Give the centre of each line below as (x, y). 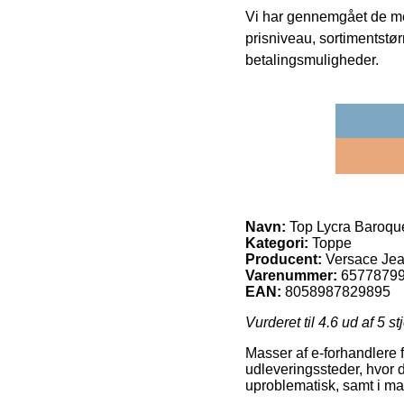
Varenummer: (291, 276)
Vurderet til (282, 323)
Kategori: (277, 243)
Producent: (284, 260)
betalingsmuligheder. (312, 60)
